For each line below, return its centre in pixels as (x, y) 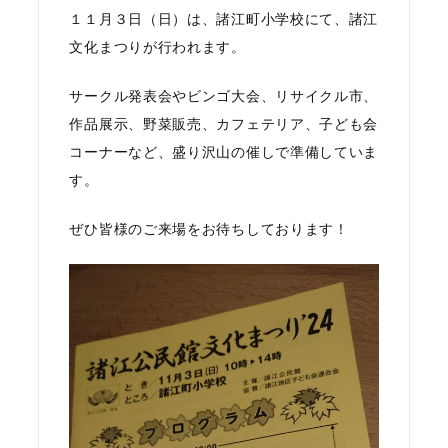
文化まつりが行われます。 (157, 47)
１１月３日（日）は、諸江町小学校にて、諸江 (224, 19)
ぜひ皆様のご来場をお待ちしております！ (209, 229)
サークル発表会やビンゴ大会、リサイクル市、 (224, 96)
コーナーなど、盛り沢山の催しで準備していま (224, 152)
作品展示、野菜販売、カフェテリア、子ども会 (224, 124)
